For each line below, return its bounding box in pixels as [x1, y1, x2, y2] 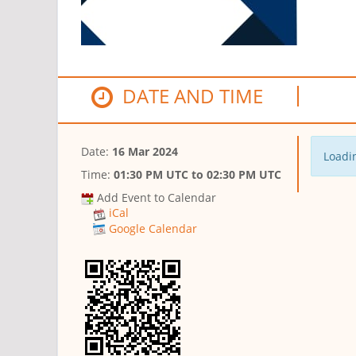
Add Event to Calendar [97, 190, 216, 206]
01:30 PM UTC [114, 167, 188, 183]
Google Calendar [109, 220, 197, 236]
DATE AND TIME [113, 83, 264, 110]
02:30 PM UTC [207, 167, 281, 183]
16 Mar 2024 [112, 144, 178, 160]
